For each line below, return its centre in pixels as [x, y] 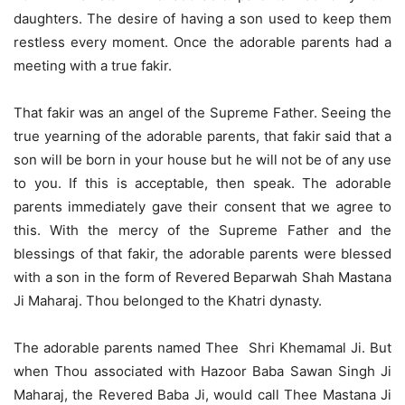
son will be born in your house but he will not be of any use [202, 160]
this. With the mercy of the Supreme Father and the [202, 231]
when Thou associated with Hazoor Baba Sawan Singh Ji [202, 372]
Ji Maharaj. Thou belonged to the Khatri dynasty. [168, 301]
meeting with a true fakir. [93, 66]
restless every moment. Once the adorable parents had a [202, 42]
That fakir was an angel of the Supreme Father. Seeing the [202, 113]
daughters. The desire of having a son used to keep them [202, 19]
